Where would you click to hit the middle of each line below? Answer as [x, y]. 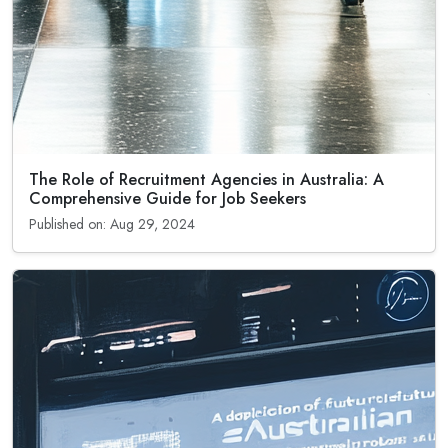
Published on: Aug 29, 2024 [112, 224]
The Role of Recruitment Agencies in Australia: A [206, 179]
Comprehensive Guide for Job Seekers [167, 198]
